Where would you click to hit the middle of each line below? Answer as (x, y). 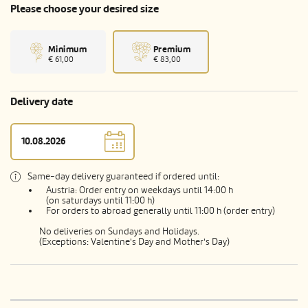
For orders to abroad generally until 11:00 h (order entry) (161, 211)
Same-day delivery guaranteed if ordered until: (123, 177)
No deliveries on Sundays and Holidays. (119, 232)
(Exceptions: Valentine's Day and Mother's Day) (134, 242)
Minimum (67, 49)
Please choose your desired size (85, 9)
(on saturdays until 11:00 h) (100, 201)
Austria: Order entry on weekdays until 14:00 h (140, 190)
